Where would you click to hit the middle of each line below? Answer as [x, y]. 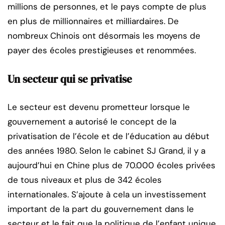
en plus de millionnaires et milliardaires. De [93, 21]
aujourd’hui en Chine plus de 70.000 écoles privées [111, 165]
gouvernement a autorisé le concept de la [92, 121]
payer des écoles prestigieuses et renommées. [102, 50]
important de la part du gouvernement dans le [101, 209]
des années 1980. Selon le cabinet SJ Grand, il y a [106, 150]
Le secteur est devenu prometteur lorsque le [99, 107]
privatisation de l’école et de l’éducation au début [108, 136]
